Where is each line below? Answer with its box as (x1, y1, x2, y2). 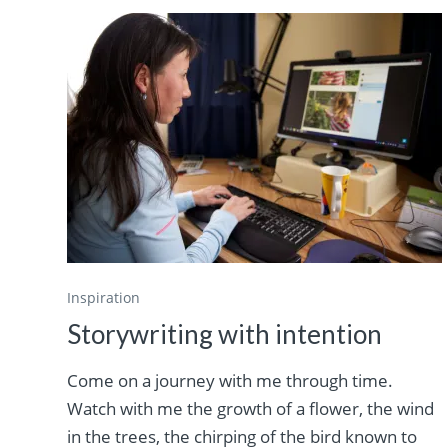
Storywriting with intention (67, 318, 383, 351)
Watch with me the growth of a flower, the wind (67, 397, 435, 421)
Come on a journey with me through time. (67, 369, 394, 393)
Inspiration (67, 288, 141, 308)
